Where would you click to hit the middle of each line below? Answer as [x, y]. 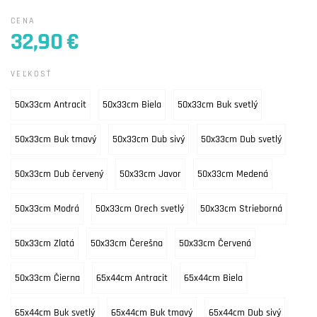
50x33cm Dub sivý [149, 139]
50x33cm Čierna [47, 278]
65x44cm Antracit [132, 278]
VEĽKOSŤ [31, 74]
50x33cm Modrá [47, 209]
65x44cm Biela [213, 278]
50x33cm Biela [132, 105]
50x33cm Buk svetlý [218, 105]
